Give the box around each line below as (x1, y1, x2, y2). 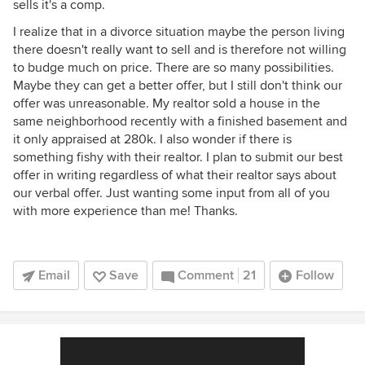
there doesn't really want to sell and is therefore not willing (13, 42, 346, 58)
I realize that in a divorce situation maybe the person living (13, 24, 345, 40)
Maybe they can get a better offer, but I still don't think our (13, 77, 342, 94)
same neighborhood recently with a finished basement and (13, 113, 347, 130)
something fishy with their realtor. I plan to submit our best (13, 149, 343, 165)
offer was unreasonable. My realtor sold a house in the (13, 95, 320, 112)
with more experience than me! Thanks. (13, 203, 238, 219)
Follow (296, 267, 334, 284)
